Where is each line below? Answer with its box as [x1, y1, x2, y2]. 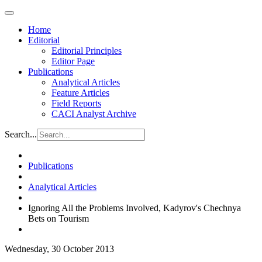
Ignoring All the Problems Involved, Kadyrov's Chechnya [28, 203, 241, 213]
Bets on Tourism [28, 213, 89, 223]
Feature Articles [51, 88, 109, 98]
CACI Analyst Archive [51, 109, 136, 119]
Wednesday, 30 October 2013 [5, 244, 114, 254]
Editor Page [51, 56, 95, 66]
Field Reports [51, 98, 101, 108]
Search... [5, 129, 37, 139]
